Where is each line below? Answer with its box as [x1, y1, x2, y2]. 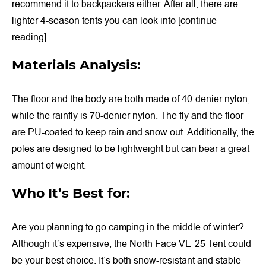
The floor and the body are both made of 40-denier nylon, [12, 93, 250, 106]
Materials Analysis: [12, 57, 141, 74]
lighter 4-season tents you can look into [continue [12, 14, 217, 28]
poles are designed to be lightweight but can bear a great [12, 142, 249, 156]
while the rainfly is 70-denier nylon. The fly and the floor [12, 109, 243, 123]
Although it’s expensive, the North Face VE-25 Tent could [12, 237, 251, 251]
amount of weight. [12, 159, 86, 173]
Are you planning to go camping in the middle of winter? [12, 221, 244, 235]
